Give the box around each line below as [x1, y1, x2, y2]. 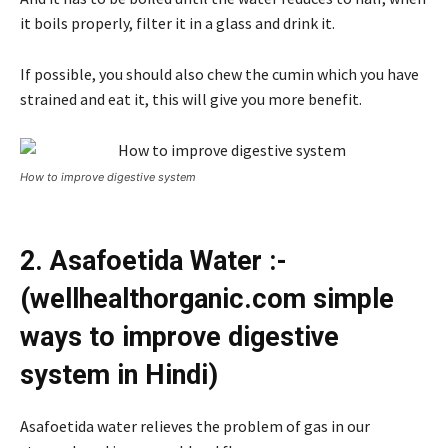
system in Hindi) [20, 359, 218, 392]
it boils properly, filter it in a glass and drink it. [20, 13, 335, 34]
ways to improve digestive [20, 321, 339, 354]
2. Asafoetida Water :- [20, 245, 287, 278]
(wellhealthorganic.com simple [20, 283, 394, 316]
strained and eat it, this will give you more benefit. [20, 89, 362, 110]
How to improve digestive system [20, 170, 196, 185]
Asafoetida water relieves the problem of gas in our [20, 416, 370, 437]
